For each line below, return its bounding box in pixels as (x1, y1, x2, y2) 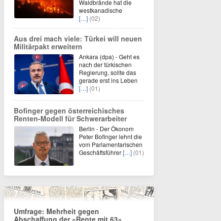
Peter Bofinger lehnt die (79, 132, 142, 141)
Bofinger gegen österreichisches (14, 106, 124, 115)
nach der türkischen (79, 60, 132, 69)
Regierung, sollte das (79, 68, 136, 76)
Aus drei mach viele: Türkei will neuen (14, 34, 142, 43)
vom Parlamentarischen (79, 140, 143, 148)
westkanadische (79, 6, 122, 14)
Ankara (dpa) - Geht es (79, 52, 140, 61)
